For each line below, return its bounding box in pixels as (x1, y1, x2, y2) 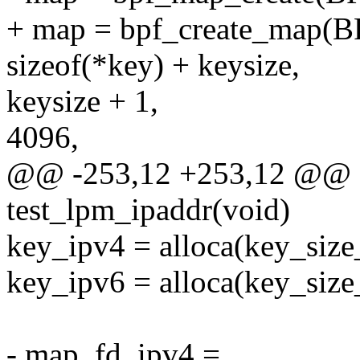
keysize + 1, (6, 84, 158, 119)
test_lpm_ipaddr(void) (6, 192, 290, 227)
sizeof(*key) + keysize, (6, 47, 300, 83)
